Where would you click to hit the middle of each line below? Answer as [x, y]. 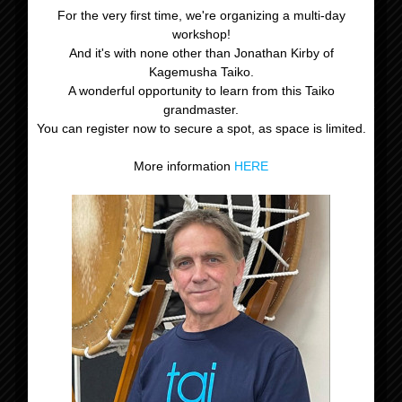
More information [182, 166]
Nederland [332, 80]
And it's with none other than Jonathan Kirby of [201, 52]
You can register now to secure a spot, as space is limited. [201, 128]
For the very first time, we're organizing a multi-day [201, 15]
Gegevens [87, 264]
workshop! [201, 34]
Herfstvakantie [319, 59]
